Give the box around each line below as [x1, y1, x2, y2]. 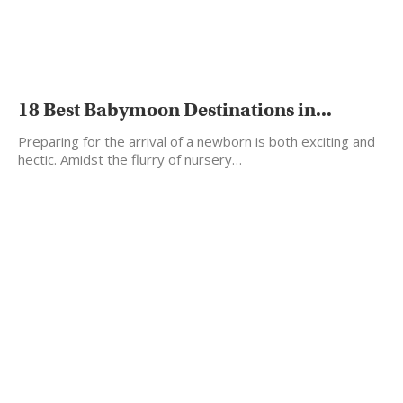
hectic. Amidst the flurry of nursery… [18, 150, 242, 169]
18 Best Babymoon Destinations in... [18, 98, 332, 122]
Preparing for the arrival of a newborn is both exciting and [18, 132, 375, 151]
